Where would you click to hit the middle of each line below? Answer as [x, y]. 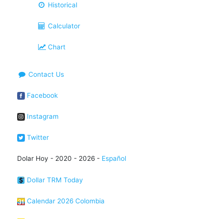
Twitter [37, 137]
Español [114, 158]
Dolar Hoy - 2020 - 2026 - [59, 158]
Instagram [42, 116]
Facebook [41, 95]
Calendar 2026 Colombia [65, 201]
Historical [62, 5]
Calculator [63, 26]
